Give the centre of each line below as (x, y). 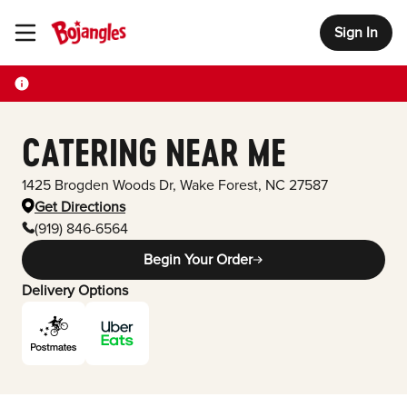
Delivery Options (75, 291)
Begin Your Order (198, 260)
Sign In (356, 33)
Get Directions (80, 207)
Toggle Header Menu (66, 33)
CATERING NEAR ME (154, 153)
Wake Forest (217, 185)
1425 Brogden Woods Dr (97, 185)
